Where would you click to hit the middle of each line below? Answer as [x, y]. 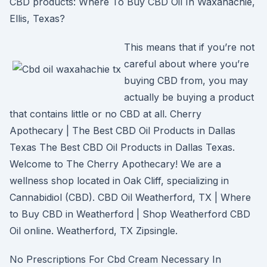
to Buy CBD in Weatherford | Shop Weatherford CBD [130, 214]
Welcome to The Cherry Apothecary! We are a [115, 164]
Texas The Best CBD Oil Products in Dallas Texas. [122, 147]
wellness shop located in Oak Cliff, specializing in [119, 181]
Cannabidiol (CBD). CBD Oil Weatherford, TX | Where [130, 197]
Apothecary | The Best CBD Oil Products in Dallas [122, 131]
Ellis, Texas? [37, 18]
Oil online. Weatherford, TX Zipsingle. [94, 231]
